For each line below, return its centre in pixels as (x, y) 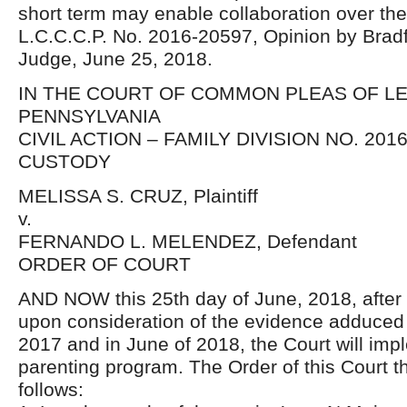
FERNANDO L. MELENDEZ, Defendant (188, 241)
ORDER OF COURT (104, 264)
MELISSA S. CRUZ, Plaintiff (138, 196)
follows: (51, 389)
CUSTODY (65, 161)
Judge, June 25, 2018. (115, 59)
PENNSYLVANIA (89, 116)
